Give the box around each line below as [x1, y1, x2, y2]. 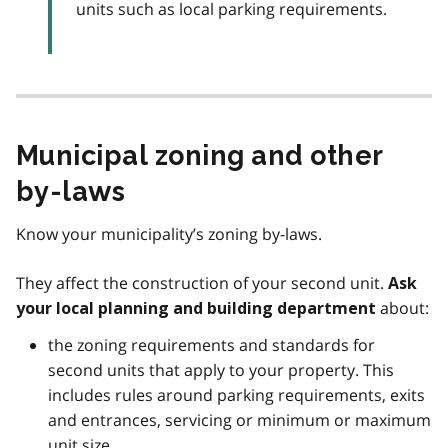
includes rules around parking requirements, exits [48, 383, 425, 406]
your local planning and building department [16, 298, 376, 318]
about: [376, 296, 429, 319]
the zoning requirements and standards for [48, 333, 375, 356]
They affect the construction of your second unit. [16, 271, 388, 294]
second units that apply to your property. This [48, 358, 394, 381]
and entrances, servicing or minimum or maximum [48, 408, 431, 431]
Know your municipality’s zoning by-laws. [16, 222, 322, 245]
